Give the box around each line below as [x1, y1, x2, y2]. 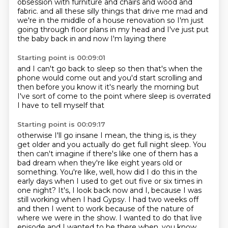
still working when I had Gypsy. [17, 195, 128, 204]
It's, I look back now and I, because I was [58, 186, 202, 195]
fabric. [17, 7, 40, 16]
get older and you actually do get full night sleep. [17, 140, 193, 149]
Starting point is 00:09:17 [17, 120, 105, 128]
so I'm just [166, 16, 204, 25]
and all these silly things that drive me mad [40, 7, 194, 16]
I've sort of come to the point [17, 92, 124, 101]
